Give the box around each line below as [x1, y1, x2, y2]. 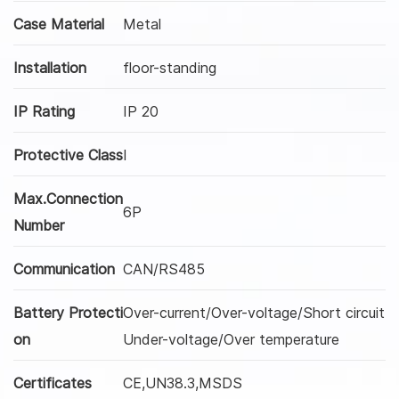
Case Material [13, 14, 104, 33]
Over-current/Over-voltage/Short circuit [123, 303, 385, 322]
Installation [13, 58, 86, 77]
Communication [13, 259, 115, 278]
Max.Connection [13, 189, 123, 208]
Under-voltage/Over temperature [123, 330, 339, 348]
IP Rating [13, 102, 75, 120]
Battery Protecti [13, 303, 123, 322]
